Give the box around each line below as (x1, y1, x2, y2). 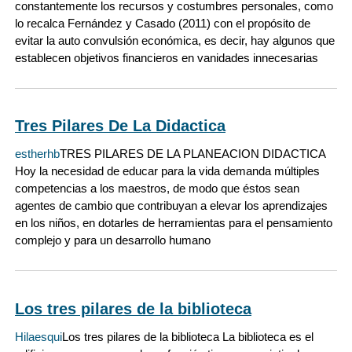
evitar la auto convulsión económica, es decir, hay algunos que (15, 34, 335, 48)
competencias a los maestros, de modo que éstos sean (15, 181, 299, 196)
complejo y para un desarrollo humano (15, 233, 211, 247)
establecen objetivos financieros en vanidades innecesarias (15, 51, 318, 65)
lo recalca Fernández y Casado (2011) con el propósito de (15, 16, 310, 31)
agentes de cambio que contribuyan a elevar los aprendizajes (15, 199, 328, 213)
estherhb (15, 147, 60, 161)
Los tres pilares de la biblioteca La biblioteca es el (62, 329, 313, 343)
